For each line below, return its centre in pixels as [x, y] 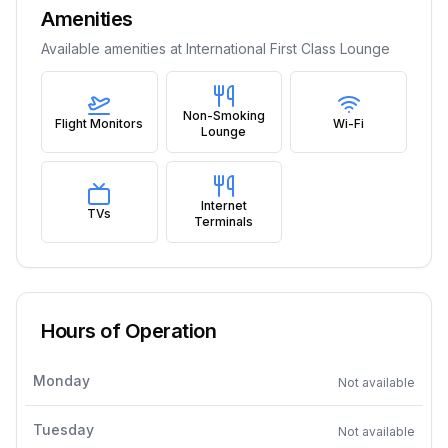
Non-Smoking [223, 115]
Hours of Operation [128, 331]
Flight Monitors [99, 123]
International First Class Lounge [288, 48]
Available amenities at [113, 48]
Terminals [224, 221]
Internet [223, 205]
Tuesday [63, 429]
